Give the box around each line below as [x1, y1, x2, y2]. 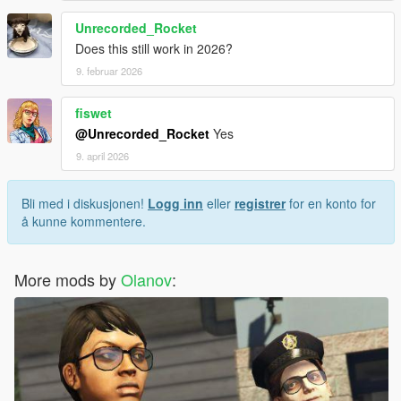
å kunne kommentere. [21, 211, 146, 230]
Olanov [121, 267, 172, 291]
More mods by [14, 267, 121, 291]
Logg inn [148, 193, 203, 212]
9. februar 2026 [76, 63, 142, 78]
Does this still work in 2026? [75, 38, 233, 57]
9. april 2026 [76, 148, 129, 163]
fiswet [75, 103, 112, 122]
